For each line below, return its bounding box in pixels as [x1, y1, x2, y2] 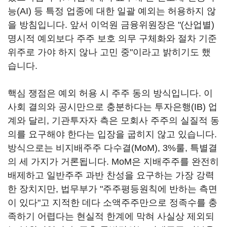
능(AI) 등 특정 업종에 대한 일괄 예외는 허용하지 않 [8, 6, 216, 16]
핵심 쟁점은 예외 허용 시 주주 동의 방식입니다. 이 [8, 88, 213, 98]
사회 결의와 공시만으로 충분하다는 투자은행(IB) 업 [8, 102, 217, 112]
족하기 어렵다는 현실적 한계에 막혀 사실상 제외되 [8, 211, 214, 221]
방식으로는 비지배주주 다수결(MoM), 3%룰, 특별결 [8, 143, 217, 153]
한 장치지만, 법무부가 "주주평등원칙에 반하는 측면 [8, 184, 217, 194]
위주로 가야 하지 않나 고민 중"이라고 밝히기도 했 [8, 47, 211, 57]
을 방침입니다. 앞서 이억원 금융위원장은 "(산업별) [8, 20, 214, 30]
